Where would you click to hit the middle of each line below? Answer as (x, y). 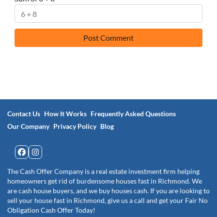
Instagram (64, 162)
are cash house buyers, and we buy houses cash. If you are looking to (108, 191)
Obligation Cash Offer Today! (51, 210)
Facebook (50, 162)
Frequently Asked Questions (133, 114)
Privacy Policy (75, 126)
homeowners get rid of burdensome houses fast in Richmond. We (105, 181)
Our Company (28, 126)
